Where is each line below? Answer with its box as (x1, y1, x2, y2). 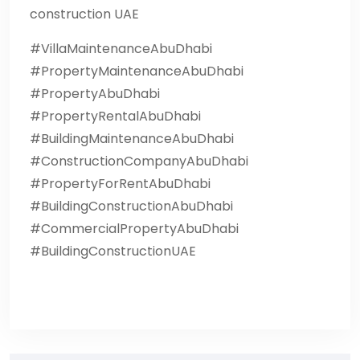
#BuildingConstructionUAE (30, 241, 196, 260)
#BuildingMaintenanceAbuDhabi (30, 129, 234, 148)
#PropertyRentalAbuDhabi (30, 106, 201, 125)
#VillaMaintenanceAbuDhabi (30, 39, 212, 58)
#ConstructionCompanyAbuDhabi (30, 151, 248, 170)
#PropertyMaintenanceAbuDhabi (30, 61, 243, 80)
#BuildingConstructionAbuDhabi (30, 196, 233, 215)
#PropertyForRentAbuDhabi (30, 174, 211, 193)
